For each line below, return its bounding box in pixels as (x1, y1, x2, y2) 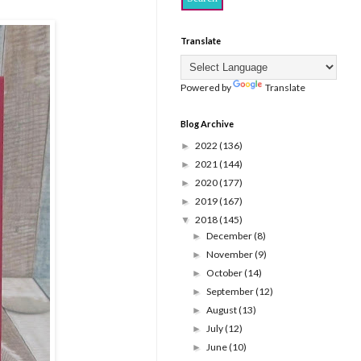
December (206, 230, 255, 243)
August (206, 304, 239, 317)
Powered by (180, 81, 233, 94)
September (206, 285, 256, 298)
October (206, 267, 245, 280)
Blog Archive (180, 118, 234, 130)
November (206, 248, 255, 261)
